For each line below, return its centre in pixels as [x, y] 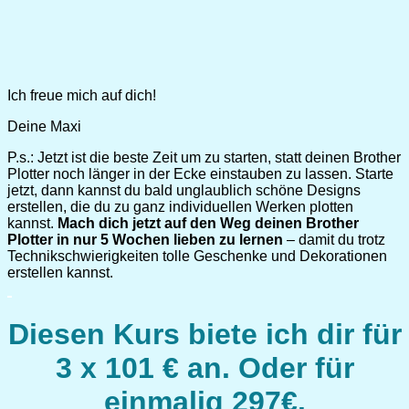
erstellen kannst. [60, 273]
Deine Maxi [46, 127]
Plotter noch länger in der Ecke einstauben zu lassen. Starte [200, 174]
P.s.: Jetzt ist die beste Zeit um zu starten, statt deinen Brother [204, 158]
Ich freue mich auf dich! [84, 96]
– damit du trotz [334, 240]
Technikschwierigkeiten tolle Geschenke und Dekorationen [197, 257]
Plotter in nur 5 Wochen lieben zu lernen [145, 240]
